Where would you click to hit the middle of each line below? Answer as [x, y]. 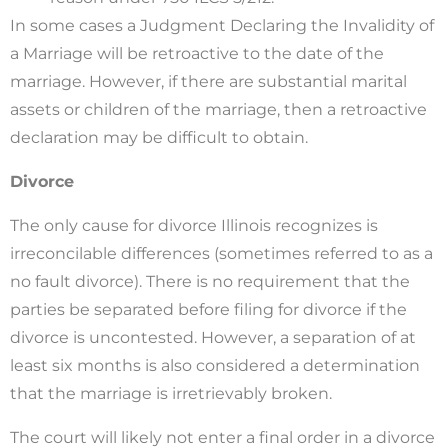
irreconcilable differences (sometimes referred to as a [221, 253]
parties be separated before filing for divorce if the [208, 309]
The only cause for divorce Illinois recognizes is [194, 225]
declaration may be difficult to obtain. [159, 137]
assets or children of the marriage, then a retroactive [218, 109]
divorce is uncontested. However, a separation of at [213, 337]
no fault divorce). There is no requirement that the [210, 281]
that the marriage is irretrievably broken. [171, 393]
